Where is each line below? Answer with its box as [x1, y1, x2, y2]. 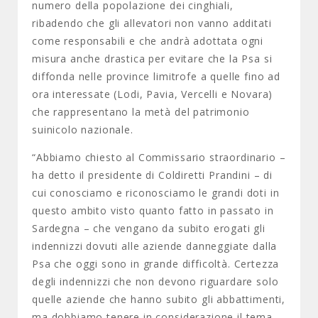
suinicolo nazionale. [32, 123, 133, 136]
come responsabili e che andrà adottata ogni [32, 34, 264, 48]
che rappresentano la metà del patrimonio [32, 105, 250, 119]
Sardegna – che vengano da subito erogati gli [32, 221, 265, 235]
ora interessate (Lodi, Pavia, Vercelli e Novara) [32, 87, 273, 101]
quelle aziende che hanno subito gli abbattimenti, [32, 292, 286, 306]
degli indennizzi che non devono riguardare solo [32, 275, 279, 288]
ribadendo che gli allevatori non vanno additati [32, 16, 272, 30]
